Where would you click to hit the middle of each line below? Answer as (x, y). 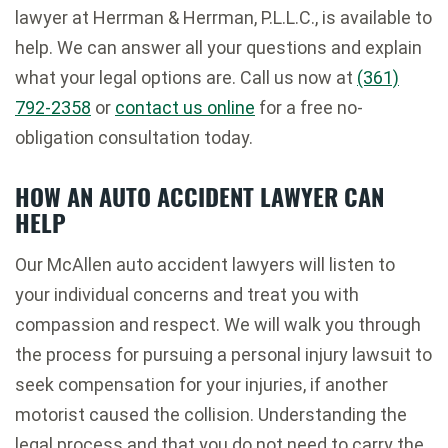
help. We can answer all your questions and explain (218, 47)
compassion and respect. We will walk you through (218, 324)
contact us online (185, 107)
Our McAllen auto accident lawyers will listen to (205, 264)
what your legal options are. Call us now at (186, 77)
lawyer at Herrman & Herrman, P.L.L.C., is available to (223, 17)
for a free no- (309, 107)
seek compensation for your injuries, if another (201, 384)
